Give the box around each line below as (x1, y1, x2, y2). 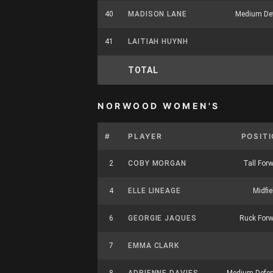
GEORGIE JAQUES (128, 214, 197, 222)
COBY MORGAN (128, 159, 186, 168)
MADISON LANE (128, 10, 187, 18)
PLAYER (128, 132, 163, 141)
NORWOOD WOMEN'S (97, 101, 220, 111)
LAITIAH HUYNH (128, 37, 188, 46)
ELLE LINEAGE (128, 186, 181, 195)
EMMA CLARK (128, 241, 179, 250)
